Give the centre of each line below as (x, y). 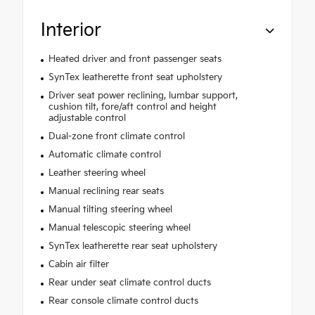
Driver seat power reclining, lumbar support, (143, 95)
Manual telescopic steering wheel (119, 227)
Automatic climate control (104, 154)
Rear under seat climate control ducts (129, 282)
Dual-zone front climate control (116, 136)
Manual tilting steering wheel (110, 209)
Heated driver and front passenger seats (135, 59)
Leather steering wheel (97, 173)
